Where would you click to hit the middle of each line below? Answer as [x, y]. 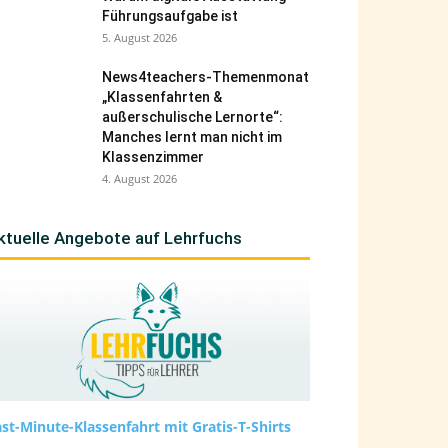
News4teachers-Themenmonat [205, 77]
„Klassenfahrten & [162, 97]
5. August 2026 [139, 37]
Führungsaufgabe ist [170, 16]
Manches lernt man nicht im [192, 137]
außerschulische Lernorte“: [192, 117]
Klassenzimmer [153, 157]
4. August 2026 [139, 178]
